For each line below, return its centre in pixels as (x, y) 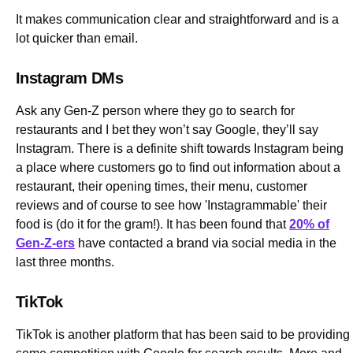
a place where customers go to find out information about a (178, 167)
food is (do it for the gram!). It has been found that (152, 224)
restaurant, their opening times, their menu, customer (162, 186)
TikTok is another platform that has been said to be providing (183, 334)
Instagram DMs (70, 78)
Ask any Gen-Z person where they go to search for (155, 110)
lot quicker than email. (78, 38)
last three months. (67, 262)
